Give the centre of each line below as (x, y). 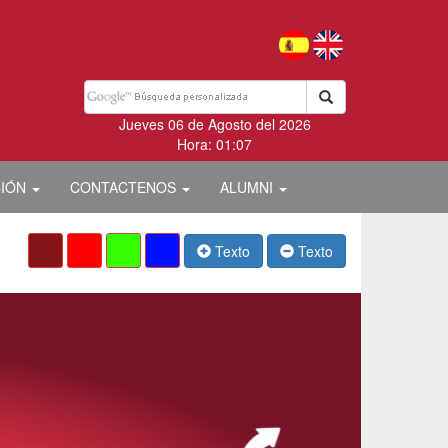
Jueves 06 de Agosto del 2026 (214, 124)
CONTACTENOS (125, 187)
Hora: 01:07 (215, 144)
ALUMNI (248, 187)
